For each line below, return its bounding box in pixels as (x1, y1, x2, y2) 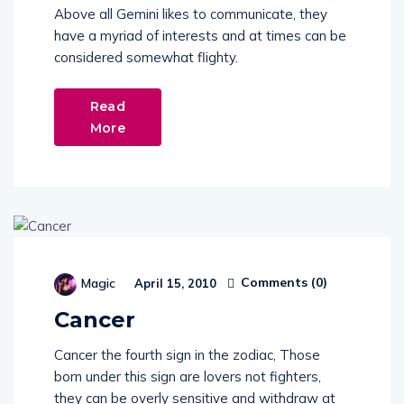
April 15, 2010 (131, 275, 216, 290)
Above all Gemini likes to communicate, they (54, 5, 327, 23)
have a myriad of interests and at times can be (54, 27, 346, 45)
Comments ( (237, 274, 316, 290)
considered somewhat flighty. (54, 49, 238, 67)
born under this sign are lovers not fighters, (54, 367, 321, 385)
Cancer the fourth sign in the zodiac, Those (54, 345, 320, 363)
